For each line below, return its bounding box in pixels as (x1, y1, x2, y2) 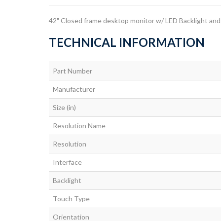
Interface (53, 158, 82, 166)
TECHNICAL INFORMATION (49, 35, 205, 49)
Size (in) (53, 103, 76, 111)
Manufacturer (53, 85, 95, 93)
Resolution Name (53, 121, 106, 130)
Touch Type (53, 194, 90, 203)
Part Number (53, 67, 92, 75)
